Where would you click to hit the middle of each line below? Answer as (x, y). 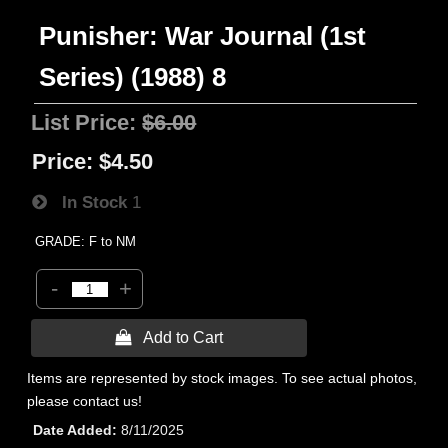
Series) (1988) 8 (133, 77)
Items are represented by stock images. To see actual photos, (222, 378)
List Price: (87, 122)
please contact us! (85, 401)
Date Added (73, 430)
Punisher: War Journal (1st (203, 36)
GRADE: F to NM (86, 241)
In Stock (87, 202)
